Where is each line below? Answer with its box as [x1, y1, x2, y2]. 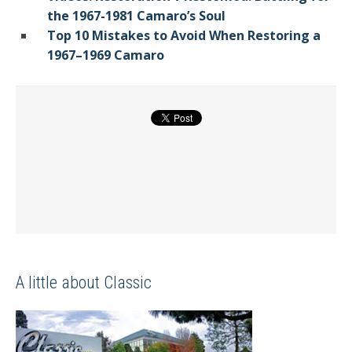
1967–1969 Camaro [47, 46, 164, 64]
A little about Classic [16, 272, 152, 292]
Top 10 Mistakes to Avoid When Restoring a [47, 27, 321, 45]
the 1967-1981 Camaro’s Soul [47, 7, 225, 25]
